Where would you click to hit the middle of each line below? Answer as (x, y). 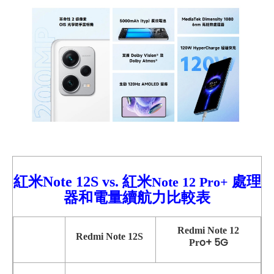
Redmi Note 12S (110, 236)
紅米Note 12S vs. (68, 181)
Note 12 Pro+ (190, 182)
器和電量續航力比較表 (137, 197)
